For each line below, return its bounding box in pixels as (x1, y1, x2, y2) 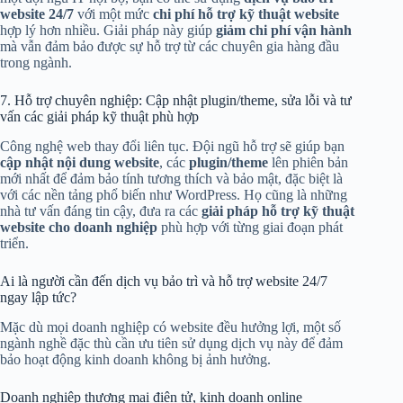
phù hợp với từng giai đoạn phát (157, 219, 343, 236)
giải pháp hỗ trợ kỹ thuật (201, 203, 354, 219)
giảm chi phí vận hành (216, 22, 352, 39)
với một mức (74, 6, 153, 22)
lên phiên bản (268, 155, 348, 171)
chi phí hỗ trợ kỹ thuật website (153, 6, 339, 22)
